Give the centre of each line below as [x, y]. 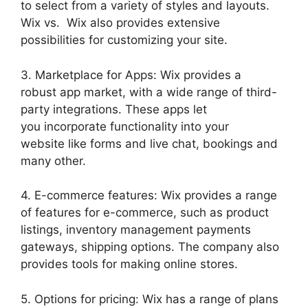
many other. [53, 161]
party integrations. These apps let [114, 109]
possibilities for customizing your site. [124, 40]
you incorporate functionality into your [125, 126]
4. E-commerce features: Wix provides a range [149, 195]
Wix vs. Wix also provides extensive [120, 23]
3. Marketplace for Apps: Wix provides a [131, 75]
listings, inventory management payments [136, 230]
